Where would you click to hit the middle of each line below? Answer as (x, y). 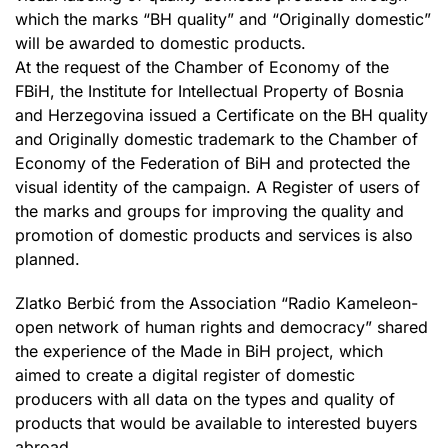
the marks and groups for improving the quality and (209, 211)
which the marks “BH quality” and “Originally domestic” (223, 19)
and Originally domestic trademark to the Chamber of (216, 139)
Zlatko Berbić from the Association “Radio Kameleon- (216, 303)
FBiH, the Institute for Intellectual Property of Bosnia (209, 91)
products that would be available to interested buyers (216, 423)
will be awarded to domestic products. (160, 43)
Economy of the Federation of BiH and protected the (212, 163)
